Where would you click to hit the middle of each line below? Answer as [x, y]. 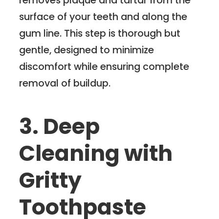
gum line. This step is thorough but [100, 33]
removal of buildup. [65, 83]
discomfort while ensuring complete [104, 66]
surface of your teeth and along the [103, 16]
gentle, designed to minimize [87, 50]
